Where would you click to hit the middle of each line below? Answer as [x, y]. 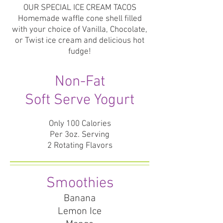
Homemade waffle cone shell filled [80, 19]
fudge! [80, 52]
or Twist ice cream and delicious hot [80, 41]
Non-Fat [80, 82]
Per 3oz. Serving [80, 135]
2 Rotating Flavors [80, 146]
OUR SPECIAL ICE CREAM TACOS [80, 8]
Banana [80, 199]
